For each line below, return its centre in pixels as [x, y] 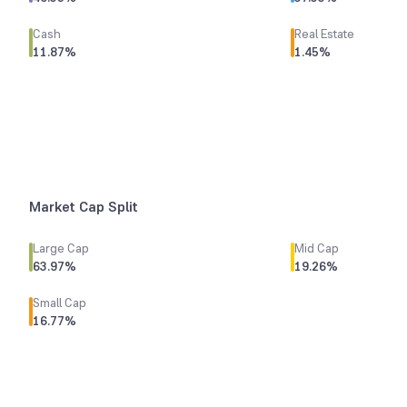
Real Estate [324, 34]
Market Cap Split [84, 207]
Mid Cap [317, 248]
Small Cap [60, 303]
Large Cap [61, 248]
